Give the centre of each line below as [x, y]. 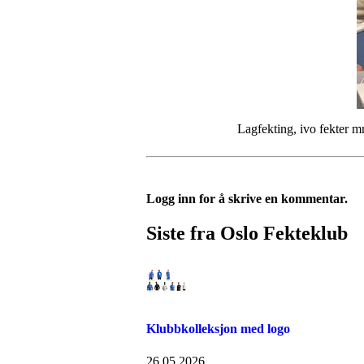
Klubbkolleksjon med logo [218, 329]
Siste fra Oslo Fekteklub [247, 234]
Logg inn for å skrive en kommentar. [247, 199]
